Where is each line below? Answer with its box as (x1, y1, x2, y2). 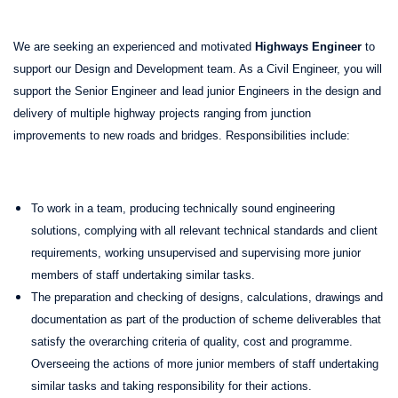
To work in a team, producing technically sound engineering (31, 201, 335, 215)
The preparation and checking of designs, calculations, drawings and (31, 290, 383, 304)
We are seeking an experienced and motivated (13, 39, 255, 53)
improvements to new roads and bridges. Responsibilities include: (13, 128, 354, 142)
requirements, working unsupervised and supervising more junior (31, 245, 361, 259)
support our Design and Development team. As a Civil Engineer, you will (13, 61, 382, 76)
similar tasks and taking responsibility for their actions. (31, 378, 312, 393)
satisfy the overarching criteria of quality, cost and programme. (31, 334, 353, 348)
